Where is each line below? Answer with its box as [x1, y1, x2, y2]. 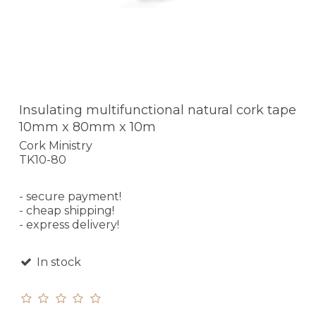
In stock [33, 255, 81, 269]
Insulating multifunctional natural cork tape [19, 102, 296, 119]
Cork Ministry [19, 138, 92, 152]
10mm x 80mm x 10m [19, 119, 156, 135]
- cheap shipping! [19, 203, 114, 217]
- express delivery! [19, 217, 119, 231]
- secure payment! [19, 189, 121, 203]
